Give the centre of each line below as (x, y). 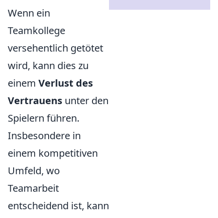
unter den (85, 100)
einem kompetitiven (53, 153)
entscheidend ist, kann (58, 206)
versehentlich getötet (55, 48)
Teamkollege (36, 30)
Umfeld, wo (34, 171)
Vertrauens (35, 100)
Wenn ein (29, 13)
